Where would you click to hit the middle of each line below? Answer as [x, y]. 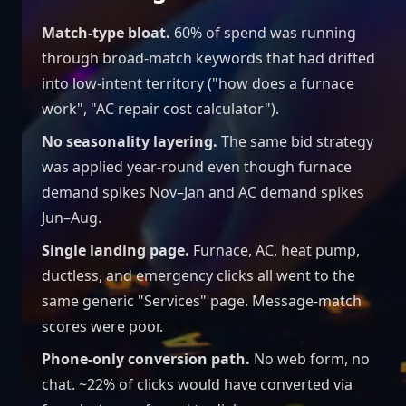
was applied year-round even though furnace [197, 167]
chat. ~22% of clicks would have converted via [197, 385]
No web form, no [310, 359]
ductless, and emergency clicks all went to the [198, 276]
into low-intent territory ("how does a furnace [198, 84]
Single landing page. [116, 251]
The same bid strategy [295, 142]
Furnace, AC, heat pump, [275, 251]
